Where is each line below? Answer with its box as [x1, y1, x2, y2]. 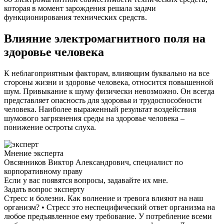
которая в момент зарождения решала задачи [4, 3, 156, 12]
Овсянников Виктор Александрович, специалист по [4, 157, 183, 166]
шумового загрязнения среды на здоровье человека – [4, 113, 184, 122]
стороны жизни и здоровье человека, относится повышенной [4, 77, 213, 86]
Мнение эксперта [4, 148, 63, 157]
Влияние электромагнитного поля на [4, 31, 205, 45]
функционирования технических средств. [4, 12, 147, 21]
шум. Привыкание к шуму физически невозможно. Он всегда [4, 86, 214, 95]
